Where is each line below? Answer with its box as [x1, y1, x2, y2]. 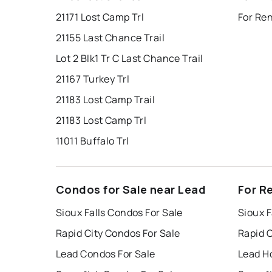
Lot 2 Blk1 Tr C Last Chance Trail [56, 51, 203, 65]
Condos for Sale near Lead [56, 182, 206, 197]
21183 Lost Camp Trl [56, 113, 147, 127]
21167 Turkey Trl [56, 72, 130, 86]
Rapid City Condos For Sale [56, 226, 180, 240]
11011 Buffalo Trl [56, 134, 129, 148]
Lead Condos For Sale [56, 246, 155, 260]
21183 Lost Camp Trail [56, 92, 155, 106]
